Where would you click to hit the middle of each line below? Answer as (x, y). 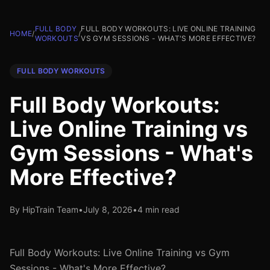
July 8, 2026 (108, 209)
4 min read (159, 209)
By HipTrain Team (44, 209)
